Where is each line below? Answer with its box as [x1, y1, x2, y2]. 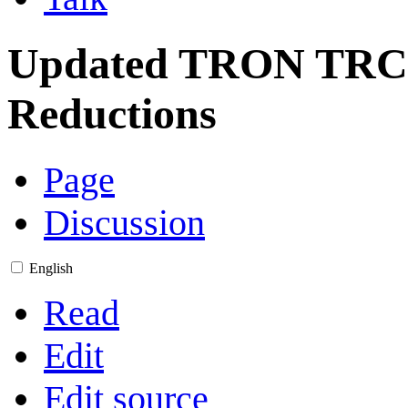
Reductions [7, 89, 217, 138]
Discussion [44, 201, 205, 243]
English [29, 260, 73, 276]
